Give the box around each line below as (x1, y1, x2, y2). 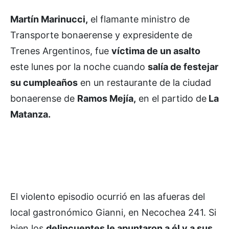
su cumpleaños (10, 77, 78, 88)
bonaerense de (10, 93, 77, 104)
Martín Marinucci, (10, 13, 88, 25)
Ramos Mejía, (77, 93, 136, 104)
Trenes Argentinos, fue (10, 45, 111, 56)
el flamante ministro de (88, 13, 190, 25)
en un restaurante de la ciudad (78, 77, 211, 88)
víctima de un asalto (111, 45, 200, 56)
